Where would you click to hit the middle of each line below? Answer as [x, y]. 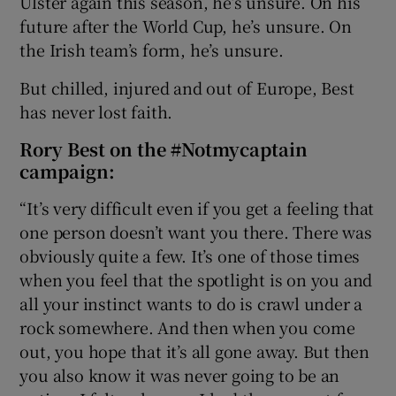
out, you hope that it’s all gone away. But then [195, 350]
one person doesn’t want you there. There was [196, 231]
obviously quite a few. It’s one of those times [190, 255]
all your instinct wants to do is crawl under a [191, 303]
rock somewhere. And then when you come [187, 327]
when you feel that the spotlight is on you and [196, 279]
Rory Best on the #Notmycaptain [164, 148]
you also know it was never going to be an [180, 374]
